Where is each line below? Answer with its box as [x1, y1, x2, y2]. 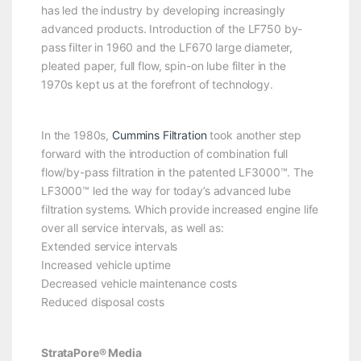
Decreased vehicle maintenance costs [40, 276, 238, 290]
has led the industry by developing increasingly [40, 2, 285, 17]
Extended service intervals [40, 239, 178, 253]
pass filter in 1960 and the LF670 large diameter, [40, 39, 293, 54]
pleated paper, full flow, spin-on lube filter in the [40, 58, 286, 73]
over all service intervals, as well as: [40, 220, 224, 234]
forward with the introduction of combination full [40, 146, 288, 160]
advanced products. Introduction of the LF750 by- [40, 21, 303, 35]
